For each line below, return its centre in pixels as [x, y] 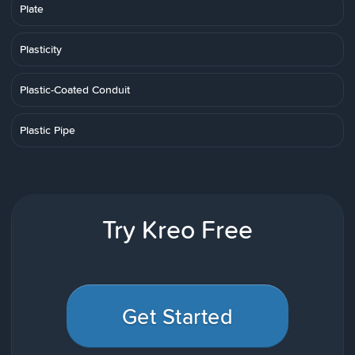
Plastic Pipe [48, 130]
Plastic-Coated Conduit [75, 90]
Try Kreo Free [177, 229]
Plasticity [41, 49]
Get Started [177, 316]
